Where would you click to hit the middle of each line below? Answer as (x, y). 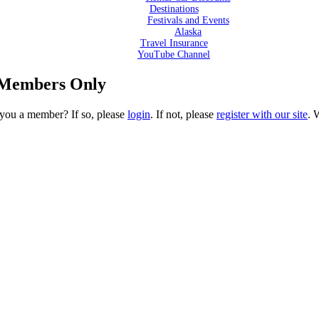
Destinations (174, 9)
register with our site (262, 114)
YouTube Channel (174, 54)
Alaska (188, 32)
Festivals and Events (188, 20)
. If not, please (183, 114)
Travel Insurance (174, 43)
